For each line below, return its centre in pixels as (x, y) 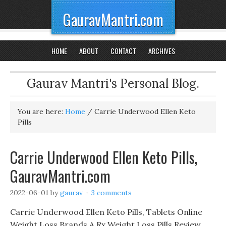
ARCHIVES (161, 51)
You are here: (41, 111)
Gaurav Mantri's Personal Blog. (113, 83)
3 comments (111, 193)
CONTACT (123, 51)
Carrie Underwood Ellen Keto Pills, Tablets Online (106, 212)
